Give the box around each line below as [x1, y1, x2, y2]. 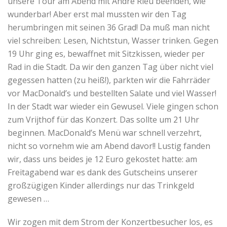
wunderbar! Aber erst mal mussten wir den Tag [8, 8, 186, 20]
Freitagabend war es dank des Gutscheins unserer [8, 166, 198, 178]
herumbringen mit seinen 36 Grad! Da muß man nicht [8, 21, 210, 33]
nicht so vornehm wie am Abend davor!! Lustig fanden [8, 140, 210, 152]
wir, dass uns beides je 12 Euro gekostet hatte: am [8, 153, 197, 165]
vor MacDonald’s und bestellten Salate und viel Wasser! [8, 87, 216, 99]
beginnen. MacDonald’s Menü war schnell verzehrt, [8, 127, 202, 138]
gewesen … [8, 193, 49, 204]
